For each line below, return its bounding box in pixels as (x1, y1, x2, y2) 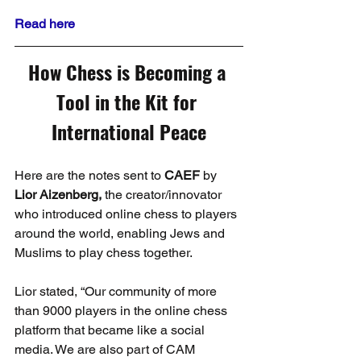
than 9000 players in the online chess (15, 302, 230, 318)
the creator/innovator (102, 186, 225, 202)
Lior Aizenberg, (15, 186, 102, 202)
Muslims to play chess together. (15, 244, 193, 260)
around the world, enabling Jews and (15, 225, 228, 241)
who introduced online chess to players (15, 205, 240, 222)
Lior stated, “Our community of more (15, 283, 220, 299)
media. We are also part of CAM (15, 341, 198, 357)
